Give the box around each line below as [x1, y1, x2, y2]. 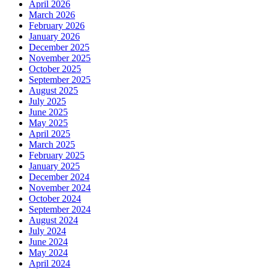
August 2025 [29, 85, 78, 95]
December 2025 [29, 41, 89, 52]
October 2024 [29, 193, 81, 204]
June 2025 [29, 106, 68, 117]
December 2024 [29, 171, 89, 182]
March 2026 [29, 9, 75, 20]
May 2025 [29, 117, 68, 128]
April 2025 [29, 128, 70, 139]
